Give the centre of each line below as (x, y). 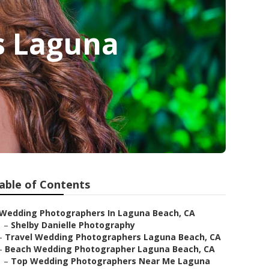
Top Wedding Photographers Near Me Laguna (110, 261)
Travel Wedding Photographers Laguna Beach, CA (113, 237)
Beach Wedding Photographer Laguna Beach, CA (110, 249)
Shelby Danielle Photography (73, 225)
